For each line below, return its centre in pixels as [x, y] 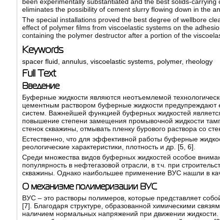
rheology [199, 62]
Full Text [39, 73]
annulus [74, 62]
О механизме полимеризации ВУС [89, 187]
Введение [41, 86]
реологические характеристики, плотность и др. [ [101, 147]
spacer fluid [40, 62]
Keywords [42, 50]
